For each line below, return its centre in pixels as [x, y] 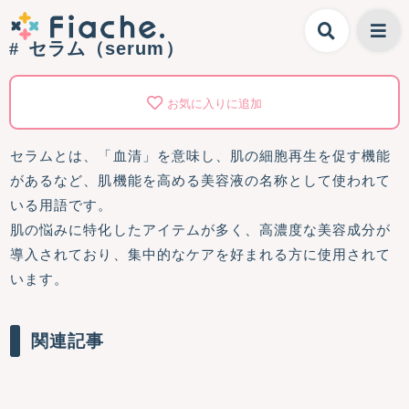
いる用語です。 [62, 205]
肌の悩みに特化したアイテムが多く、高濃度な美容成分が [201, 230]
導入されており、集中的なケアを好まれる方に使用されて [201, 254]
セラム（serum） [106, 48]
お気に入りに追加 [215, 104]
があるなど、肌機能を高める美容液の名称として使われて [201, 180]
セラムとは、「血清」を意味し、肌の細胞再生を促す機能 [201, 156]
